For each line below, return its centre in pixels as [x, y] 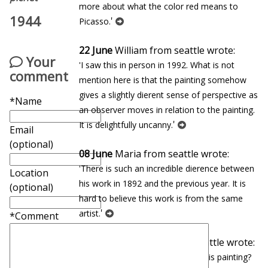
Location [29, 173]
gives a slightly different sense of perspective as [168, 95]
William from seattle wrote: [174, 50]
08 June [96, 154]
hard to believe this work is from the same [161, 198]
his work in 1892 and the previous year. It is [162, 183]
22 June [96, 50]
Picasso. [95, 21]
